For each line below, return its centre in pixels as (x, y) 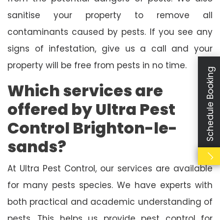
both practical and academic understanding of (110, 202)
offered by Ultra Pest (91, 109)
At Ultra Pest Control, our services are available (110, 168)
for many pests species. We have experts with (110, 185)
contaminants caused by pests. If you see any (110, 32)
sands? (37, 146)
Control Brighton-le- (92, 128)
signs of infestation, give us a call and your (110, 48)
